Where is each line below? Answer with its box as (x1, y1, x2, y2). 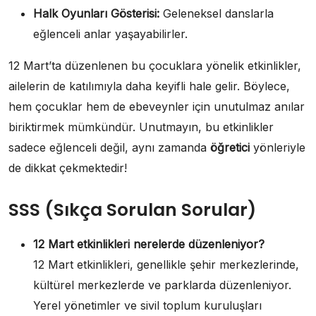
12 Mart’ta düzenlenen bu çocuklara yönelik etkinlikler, (8, 58, 301, 73)
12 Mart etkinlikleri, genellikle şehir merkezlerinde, (33, 257, 299, 272)
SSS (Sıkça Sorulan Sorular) (8, 197, 256, 222)
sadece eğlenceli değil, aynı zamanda (8, 140, 210, 154)
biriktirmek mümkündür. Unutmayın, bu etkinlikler (8, 119, 274, 134)
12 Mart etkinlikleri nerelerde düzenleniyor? (33, 236, 265, 251)
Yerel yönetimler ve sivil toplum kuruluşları (33, 298, 262, 312)
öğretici (210, 140, 250, 154)
